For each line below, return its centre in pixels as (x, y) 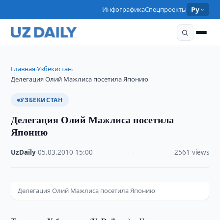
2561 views (192, 152)
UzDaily (24, 152)
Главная (23, 69)
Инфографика (124, 9)
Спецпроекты (166, 9)
